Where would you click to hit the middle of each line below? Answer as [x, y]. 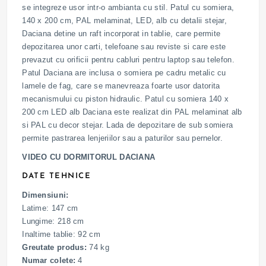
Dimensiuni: [45, 195]
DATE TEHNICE [57, 176]
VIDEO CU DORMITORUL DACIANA [89, 157]
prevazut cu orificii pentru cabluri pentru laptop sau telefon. [128, 60]
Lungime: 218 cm [53, 221]
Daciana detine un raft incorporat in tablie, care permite [121, 34]
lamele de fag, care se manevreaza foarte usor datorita [121, 86]
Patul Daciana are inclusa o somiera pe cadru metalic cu [124, 73]
